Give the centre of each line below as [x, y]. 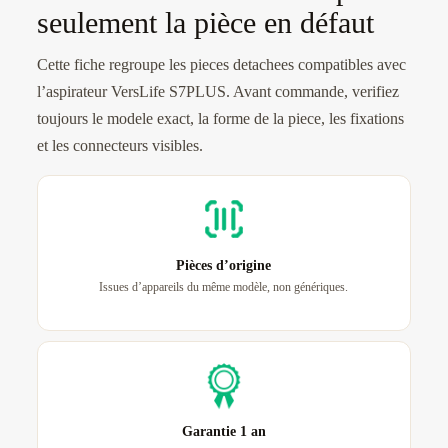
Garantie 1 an [223, 432]
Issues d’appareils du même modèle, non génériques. [224, 287]
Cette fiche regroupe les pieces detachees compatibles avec [221, 65]
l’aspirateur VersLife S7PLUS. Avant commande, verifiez [217, 92]
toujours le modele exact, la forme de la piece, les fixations [220, 119]
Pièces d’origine [224, 266]
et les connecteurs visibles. [119, 146]
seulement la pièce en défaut [205, 23]
